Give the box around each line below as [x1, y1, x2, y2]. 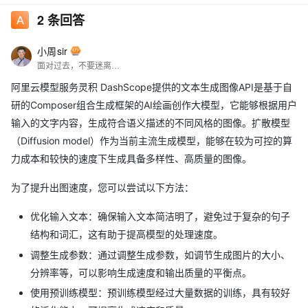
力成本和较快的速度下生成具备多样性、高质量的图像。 [11, 153, 252, 164]
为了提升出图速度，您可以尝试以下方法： [11, 181, 194, 193]
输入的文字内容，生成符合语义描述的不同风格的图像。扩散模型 [11, 117, 290, 129]
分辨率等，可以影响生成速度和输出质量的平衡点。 [30, 266, 252, 278]
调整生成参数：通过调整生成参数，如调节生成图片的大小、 [30, 248, 290, 261]
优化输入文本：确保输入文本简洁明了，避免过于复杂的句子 [30, 210, 290, 222]
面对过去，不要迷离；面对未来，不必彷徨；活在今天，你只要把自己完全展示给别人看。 [111, 59, 120, 71]
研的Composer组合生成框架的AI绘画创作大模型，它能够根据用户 [11, 99, 297, 111]
